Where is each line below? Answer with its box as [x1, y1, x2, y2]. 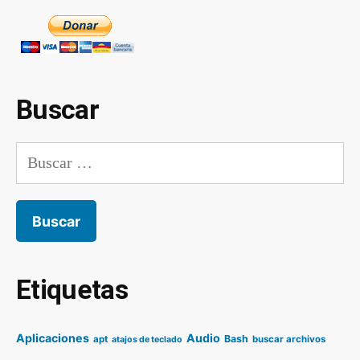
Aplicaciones [16, 330, 89, 345]
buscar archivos [252, 333, 325, 345]
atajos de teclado [112, 333, 182, 345]
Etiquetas [16, 273, 128, 305]
